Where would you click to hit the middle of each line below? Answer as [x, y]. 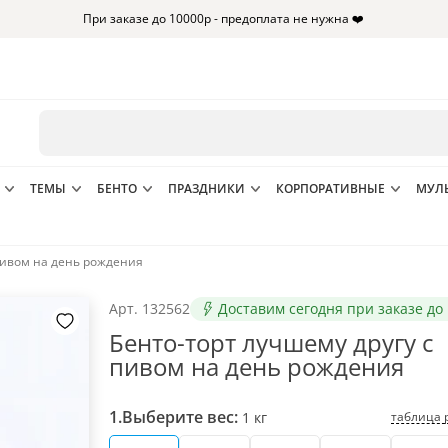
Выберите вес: [180, 417]
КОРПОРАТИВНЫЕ [330, 188]
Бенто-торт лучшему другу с [271, 342]
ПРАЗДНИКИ [206, 188]
